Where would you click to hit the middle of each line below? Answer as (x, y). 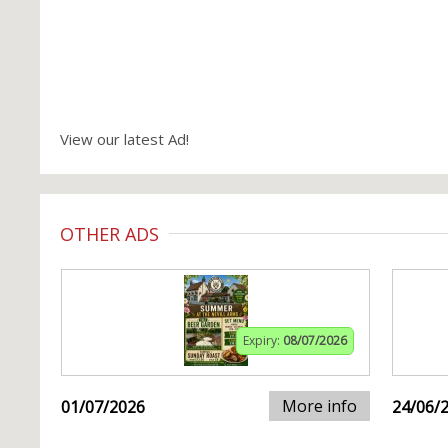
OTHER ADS (109, 234)
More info (319, 406)
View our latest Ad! (124, 139)
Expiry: (263, 340)
